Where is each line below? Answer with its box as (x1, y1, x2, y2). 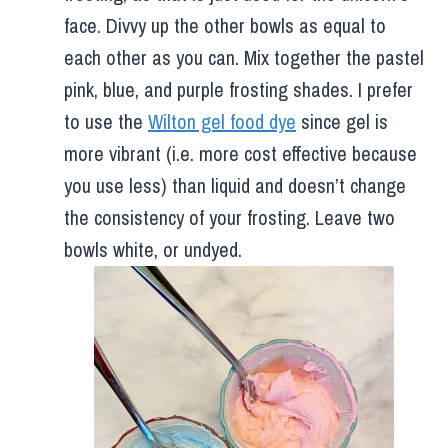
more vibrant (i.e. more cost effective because (64, 139, 417, 167)
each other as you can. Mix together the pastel (64, 43, 424, 71)
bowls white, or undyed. (64, 235, 242, 263)
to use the (64, 107, 148, 135)
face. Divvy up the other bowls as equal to (64, 11, 386, 39)
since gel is (296, 107, 388, 135)
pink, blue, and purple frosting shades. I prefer (64, 75, 413, 103)
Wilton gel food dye (148, 107, 296, 135)
